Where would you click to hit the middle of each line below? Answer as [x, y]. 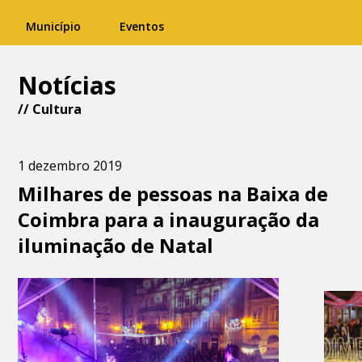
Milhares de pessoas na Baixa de [173, 194]
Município [53, 26]
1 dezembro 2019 [70, 166]
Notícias [67, 85]
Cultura [57, 109]
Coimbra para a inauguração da [169, 219]
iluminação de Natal [116, 245]
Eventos [142, 26]
